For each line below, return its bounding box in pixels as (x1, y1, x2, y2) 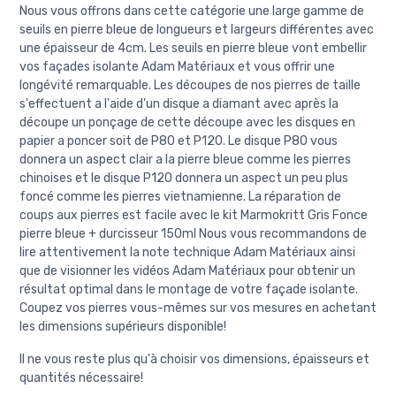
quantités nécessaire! (19, 370, 143, 386)
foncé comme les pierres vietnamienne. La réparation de (19, 189, 341, 205)
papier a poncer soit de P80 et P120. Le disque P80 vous (19, 133, 338, 149)
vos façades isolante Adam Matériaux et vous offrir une (19, 59, 335, 75)
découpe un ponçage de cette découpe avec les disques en (19, 115, 355, 131)
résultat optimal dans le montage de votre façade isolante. (19, 282, 358, 298)
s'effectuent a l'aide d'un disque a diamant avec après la (19, 96, 339, 112)
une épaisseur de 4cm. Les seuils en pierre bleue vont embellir (19, 41, 367, 57)
